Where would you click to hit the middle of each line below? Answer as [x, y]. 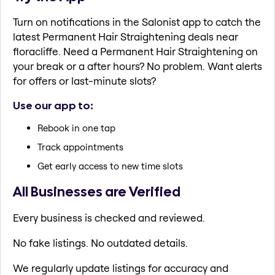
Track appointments [80, 147]
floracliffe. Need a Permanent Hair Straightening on [135, 52]
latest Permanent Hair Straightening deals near [126, 37]
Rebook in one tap [76, 128]
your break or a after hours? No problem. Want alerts [137, 66]
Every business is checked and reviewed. [109, 217]
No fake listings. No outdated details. [100, 242]
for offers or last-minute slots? [84, 81]
